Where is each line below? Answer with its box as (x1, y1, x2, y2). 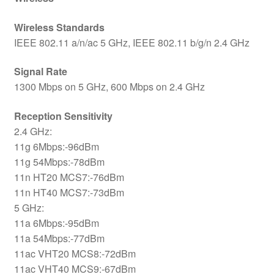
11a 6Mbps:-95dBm (13, 216, 99, 231)
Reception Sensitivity (13, 109, 113, 124)
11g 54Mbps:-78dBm (13, 155, 105, 169)
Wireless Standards (13, 20, 105, 34)
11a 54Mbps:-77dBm (13, 231, 105, 246)
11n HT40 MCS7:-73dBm (13, 185, 124, 200)
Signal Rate (13, 64, 67, 79)
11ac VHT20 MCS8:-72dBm (13, 246, 136, 261)
